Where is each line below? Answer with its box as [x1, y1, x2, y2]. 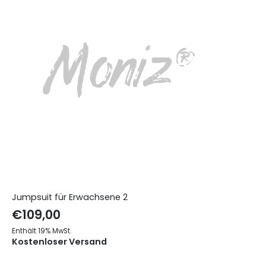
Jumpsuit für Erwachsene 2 [11, 191, 128, 203]
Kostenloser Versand [11, 235, 107, 248]
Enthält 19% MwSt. [11, 226, 71, 236]
